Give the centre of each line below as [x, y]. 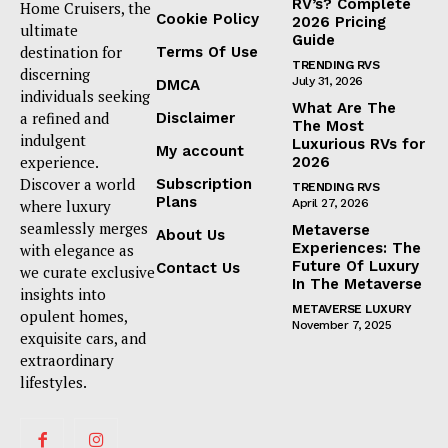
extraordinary [67, 360]
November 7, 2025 [341, 325]
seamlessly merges [84, 228]
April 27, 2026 [330, 203]
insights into [63, 294]
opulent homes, [73, 316]
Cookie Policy [207, 19]
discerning [55, 74]
